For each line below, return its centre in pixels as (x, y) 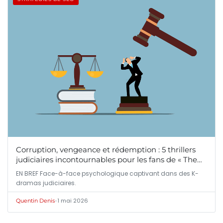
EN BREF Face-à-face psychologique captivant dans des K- (107, 173)
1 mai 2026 (73, 200)
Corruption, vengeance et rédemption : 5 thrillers (106, 149)
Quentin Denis (35, 200)
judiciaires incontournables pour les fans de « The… (109, 159)
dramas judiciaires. (46, 183)
